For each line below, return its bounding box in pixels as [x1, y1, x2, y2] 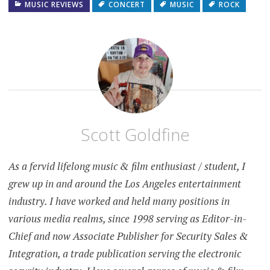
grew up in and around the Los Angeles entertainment [8, 176, 241, 190]
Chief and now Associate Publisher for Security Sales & [8, 228, 248, 243]
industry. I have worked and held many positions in [8, 193, 230, 208]
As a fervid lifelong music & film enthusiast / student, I [8, 159, 245, 173]
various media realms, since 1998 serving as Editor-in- [8, 211, 246, 225]
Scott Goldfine [80, 122, 190, 146]
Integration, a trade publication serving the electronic [8, 246, 241, 260]
